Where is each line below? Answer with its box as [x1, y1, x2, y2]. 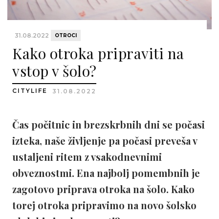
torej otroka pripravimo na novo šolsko [12, 198, 197, 212]
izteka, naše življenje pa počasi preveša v [12, 134, 197, 147]
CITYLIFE [12, 87, 50, 94]
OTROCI [55, 32, 77, 39]
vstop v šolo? [12, 61, 97, 81]
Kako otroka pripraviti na [12, 44, 184, 63]
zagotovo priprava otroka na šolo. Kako [12, 182, 195, 196]
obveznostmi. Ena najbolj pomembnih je [12, 166, 200, 179]
